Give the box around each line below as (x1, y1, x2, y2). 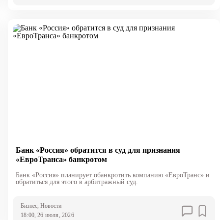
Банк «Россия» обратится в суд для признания (15, 145, 180, 154)
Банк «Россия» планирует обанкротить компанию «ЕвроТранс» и (15, 171, 210, 179)
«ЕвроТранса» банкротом (15, 155, 107, 164)
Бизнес (20, 202, 37, 209)
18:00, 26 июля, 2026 (20, 211, 74, 219)
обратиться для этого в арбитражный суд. (15, 178, 138, 186)
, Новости (37, 202, 61, 209)
